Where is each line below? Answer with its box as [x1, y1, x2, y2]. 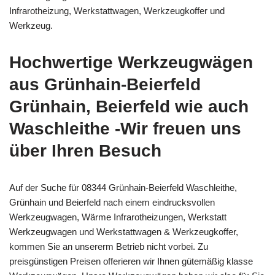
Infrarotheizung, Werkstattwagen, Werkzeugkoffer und [9, 5, 225, 16]
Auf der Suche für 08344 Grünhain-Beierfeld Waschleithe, [9, 182, 237, 193]
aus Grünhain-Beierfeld [9, 74, 201, 94]
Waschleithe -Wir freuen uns [9, 118, 241, 138]
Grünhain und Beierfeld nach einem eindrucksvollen [9, 196, 215, 207]
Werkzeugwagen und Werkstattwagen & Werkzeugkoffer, [9, 226, 238, 237]
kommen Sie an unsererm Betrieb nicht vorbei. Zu [9, 241, 208, 252]
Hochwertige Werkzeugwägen [9, 52, 253, 72]
